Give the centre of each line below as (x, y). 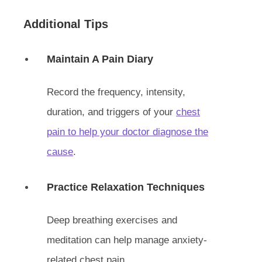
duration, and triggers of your (111, 112)
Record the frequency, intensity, (116, 92)
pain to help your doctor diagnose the (127, 132)
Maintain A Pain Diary (100, 59)
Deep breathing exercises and (112, 220)
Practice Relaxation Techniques (126, 187)
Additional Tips (66, 24)
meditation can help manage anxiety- (127, 240)
